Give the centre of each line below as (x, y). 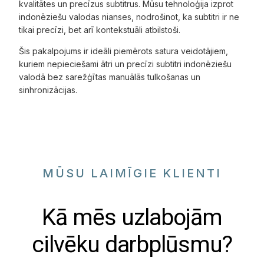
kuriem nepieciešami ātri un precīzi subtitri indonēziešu (126, 64)
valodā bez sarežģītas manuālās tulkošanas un (110, 77)
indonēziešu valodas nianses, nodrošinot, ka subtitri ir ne (129, 17)
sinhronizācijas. (48, 90)
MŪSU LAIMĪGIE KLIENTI (132, 174)
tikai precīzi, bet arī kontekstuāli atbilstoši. (100, 30)
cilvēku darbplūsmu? (132, 245)
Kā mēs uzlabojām (132, 218)
